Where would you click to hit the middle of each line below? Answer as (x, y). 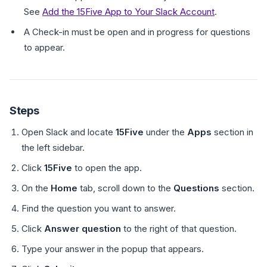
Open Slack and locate (69, 132)
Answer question (83, 229)
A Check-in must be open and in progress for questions (137, 32)
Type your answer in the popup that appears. (113, 249)
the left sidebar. (53, 148)
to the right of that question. (179, 229)
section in (232, 132)
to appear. (44, 47)
